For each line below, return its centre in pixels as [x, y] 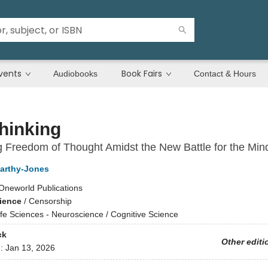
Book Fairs [142, 74]
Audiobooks [75, 74]
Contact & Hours [225, 74]
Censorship [50, 201]
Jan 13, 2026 [30, 248]
